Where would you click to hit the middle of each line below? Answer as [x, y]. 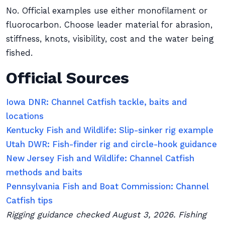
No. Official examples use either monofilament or [107, 11]
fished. [19, 53]
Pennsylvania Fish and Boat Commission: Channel [107, 187]
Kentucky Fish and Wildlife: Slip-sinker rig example [110, 130]
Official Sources [68, 78]
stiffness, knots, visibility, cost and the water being [110, 39]
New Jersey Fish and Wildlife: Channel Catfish [100, 158]
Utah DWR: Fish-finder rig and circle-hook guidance [111, 144]
